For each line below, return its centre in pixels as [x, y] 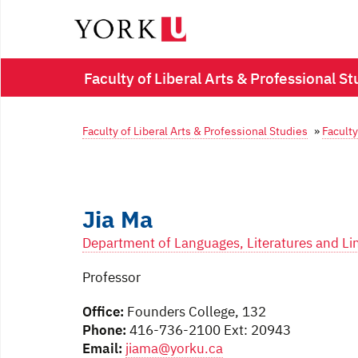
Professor [111, 277]
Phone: [104, 330]
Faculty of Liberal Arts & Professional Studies [195, 131]
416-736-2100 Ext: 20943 [209, 330]
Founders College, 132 [195, 312]
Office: [103, 312]
